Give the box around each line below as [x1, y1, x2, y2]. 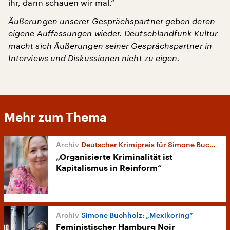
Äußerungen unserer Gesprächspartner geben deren [8, 16, 215, 26]
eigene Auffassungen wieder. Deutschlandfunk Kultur [8, 28, 218, 38]
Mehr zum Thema [4, 111, 107, 124]
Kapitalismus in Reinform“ [56, 164, 162, 172]
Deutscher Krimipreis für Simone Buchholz [81, 140, 209, 149]
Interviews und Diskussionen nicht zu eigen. [8, 53, 180, 63]
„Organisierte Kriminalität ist [56, 153, 172, 161]
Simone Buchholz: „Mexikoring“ [81, 210, 193, 220]
